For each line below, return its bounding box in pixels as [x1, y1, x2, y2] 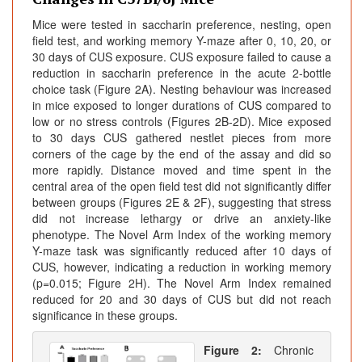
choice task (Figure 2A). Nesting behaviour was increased [32, 81, 331, 98]
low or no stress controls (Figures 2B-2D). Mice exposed [32, 113, 331, 130]
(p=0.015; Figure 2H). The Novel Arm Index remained [32, 275, 331, 292]
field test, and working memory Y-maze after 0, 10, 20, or [32, 32, 331, 49]
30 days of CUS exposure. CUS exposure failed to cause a [32, 48, 331, 65]
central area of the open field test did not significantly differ [32, 178, 331, 195]
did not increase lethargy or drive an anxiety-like [32, 210, 331, 227]
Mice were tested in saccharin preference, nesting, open [32, 16, 331, 33]
